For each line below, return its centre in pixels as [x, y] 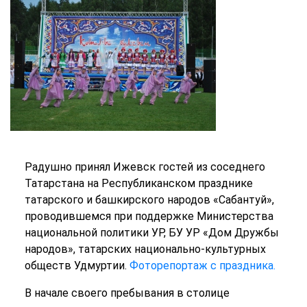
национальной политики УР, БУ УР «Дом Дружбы [151, 233]
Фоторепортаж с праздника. [202, 266]
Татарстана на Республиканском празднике [138, 184]
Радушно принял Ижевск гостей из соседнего [145, 167]
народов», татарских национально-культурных [145, 249]
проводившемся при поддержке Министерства [149, 217]
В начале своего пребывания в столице [127, 293]
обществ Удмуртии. [77, 266]
